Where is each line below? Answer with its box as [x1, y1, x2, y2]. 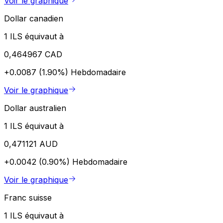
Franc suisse [4, 192, 52, 203]
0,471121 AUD [4, 138, 58, 149]
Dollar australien [4, 103, 66, 113]
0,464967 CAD [4, 49, 62, 59]
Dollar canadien [4, 13, 63, 23]
